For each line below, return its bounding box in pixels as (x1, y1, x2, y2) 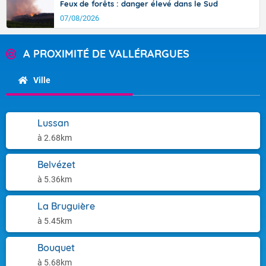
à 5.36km (37, 175, 72, 184)
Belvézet (37, 159, 75, 170)
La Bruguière (37, 200, 95, 212)
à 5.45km (37, 216, 72, 226)
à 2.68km (37, 133, 72, 142)
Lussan (37, 117, 69, 129)
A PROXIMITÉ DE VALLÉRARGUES (23, 47, 189, 61)
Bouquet (37, 242, 75, 254)
